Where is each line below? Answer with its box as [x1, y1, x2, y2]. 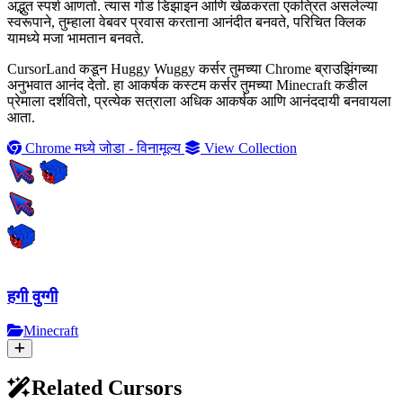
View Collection [201, 139, 297, 156]
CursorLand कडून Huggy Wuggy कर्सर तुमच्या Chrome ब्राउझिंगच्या [7, 60, 378, 76]
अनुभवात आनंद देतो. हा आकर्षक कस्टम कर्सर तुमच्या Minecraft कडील [7, 76, 368, 93]
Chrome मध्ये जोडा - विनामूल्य [22, 139, 184, 156]
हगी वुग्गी [7, 286, 58, 306]
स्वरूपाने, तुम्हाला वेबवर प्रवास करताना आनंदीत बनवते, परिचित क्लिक [7, 13, 366, 30]
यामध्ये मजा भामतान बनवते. [7, 30, 144, 46]
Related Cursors [31, 376, 182, 400]
